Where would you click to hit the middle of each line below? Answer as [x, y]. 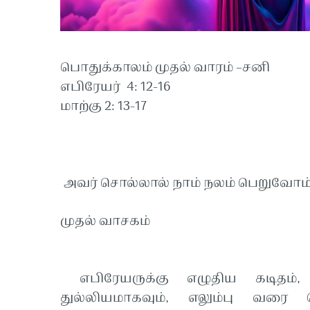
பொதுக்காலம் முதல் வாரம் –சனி [165, 69]
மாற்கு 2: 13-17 [105, 107]
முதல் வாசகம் [105, 222]
